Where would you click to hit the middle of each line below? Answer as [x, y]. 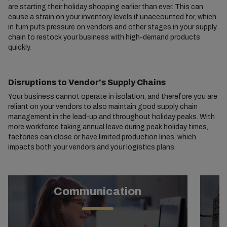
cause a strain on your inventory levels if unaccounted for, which [112, 17]
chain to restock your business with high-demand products [104, 37]
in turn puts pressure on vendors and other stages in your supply [112, 27]
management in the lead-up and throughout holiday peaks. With [111, 117]
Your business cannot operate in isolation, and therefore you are [112, 97]
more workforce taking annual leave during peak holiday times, [108, 127]
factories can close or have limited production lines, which [102, 137]
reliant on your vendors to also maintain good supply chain [103, 107]
